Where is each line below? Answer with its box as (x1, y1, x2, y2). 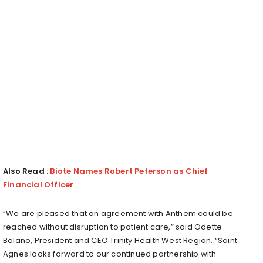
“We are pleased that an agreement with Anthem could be (3, 207, 233, 219)
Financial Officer (3, 178, 74, 190)
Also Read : (3, 165, 50, 177)
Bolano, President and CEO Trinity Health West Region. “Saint (3, 234, 238, 246)
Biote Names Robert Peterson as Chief (50, 165, 208, 177)
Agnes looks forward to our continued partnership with (3, 248, 217, 259)
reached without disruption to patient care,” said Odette (3, 221, 222, 232)
